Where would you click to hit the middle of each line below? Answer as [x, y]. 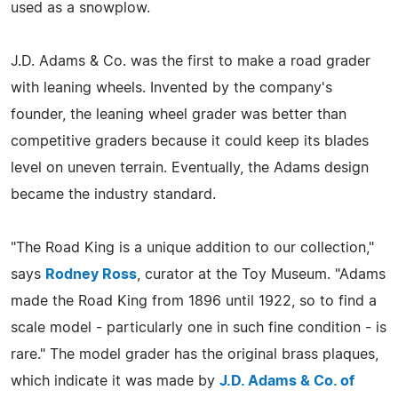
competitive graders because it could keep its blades [190, 141]
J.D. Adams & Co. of [287, 381]
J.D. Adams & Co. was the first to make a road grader [191, 61]
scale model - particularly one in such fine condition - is [199, 327]
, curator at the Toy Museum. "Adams [261, 274]
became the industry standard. [113, 194]
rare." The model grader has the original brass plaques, [195, 354]
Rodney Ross [91, 274]
